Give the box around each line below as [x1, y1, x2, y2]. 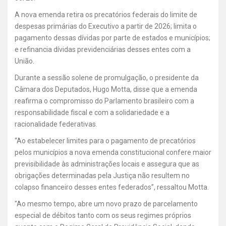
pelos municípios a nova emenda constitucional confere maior [15, 148, 211, 156]
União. [15, 56, 34, 65]
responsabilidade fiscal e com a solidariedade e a [15, 108, 169, 117]
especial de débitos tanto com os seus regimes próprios [15, 211, 191, 219]
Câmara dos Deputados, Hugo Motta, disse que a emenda [15, 85, 197, 93]
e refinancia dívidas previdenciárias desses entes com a [15, 45, 191, 53]
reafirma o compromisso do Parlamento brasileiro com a [15, 96, 194, 105]
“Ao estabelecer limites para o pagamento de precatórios [15, 136, 196, 145]
